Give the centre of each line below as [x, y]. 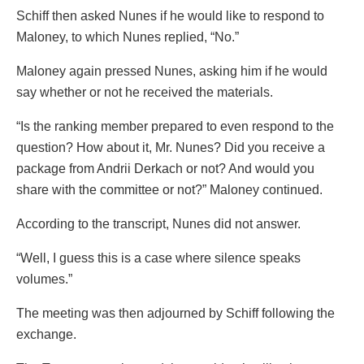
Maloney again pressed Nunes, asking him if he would [172, 71]
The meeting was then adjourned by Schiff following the [175, 313]
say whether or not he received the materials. [145, 92]
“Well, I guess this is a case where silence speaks [158, 258]
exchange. [46, 334]
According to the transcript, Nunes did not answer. [158, 223]
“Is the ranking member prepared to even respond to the [175, 126]
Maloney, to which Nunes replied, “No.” [128, 37]
